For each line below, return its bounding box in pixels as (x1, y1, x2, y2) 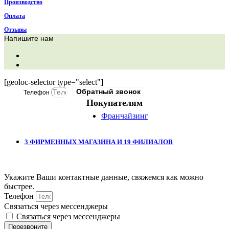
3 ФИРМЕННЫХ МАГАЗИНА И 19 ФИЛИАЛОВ (25, 138, 173, 146)
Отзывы (4, 26, 27, 34)
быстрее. (4, 182, 34, 191)
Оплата (4, 12, 25, 20)
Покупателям (86, 98, 143, 108)
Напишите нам (4, 34, 54, 43)
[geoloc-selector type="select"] (4, 78, 103, 87)
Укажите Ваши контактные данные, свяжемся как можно (4, 173, 203, 182)
